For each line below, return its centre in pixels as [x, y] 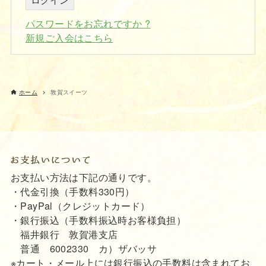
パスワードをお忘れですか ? [88, 24]
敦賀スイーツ [69, 92]
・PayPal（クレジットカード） [80, 205]
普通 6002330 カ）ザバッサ [84, 248]
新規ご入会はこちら [69, 38]
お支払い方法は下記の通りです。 [83, 177]
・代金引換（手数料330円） [72, 191]
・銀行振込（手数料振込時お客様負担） [98, 220]
